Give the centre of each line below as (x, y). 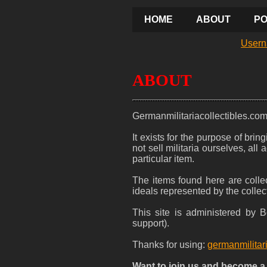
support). (151, 223)
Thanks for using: (170, 245)
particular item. (163, 159)
